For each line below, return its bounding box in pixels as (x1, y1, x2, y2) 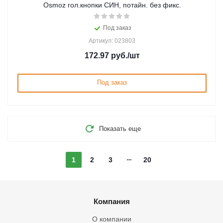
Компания (93, 197, 130, 206)
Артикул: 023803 (89, 37, 135, 44)
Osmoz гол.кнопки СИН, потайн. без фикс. (43, 1, 181, 9)
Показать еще (99, 125, 141, 132)
